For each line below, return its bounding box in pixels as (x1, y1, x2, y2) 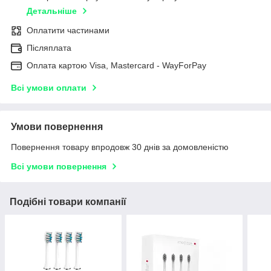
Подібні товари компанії (10, 197, 126, 207)
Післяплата (27, 43, 71, 53)
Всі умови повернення (11, 162, 106, 172)
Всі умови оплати (11, 83, 87, 93)
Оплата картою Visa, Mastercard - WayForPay (27, 60, 206, 71)
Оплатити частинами (27, 25, 109, 36)
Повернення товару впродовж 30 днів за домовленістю (11, 142, 229, 152)
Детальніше (27, 6, 77, 16)
